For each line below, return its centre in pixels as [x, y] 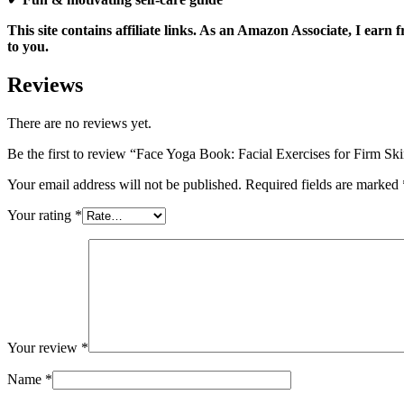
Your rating [41, 216]
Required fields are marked [324, 185]
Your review [44, 348]
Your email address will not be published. [124, 185]
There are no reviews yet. [79, 124]
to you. [28, 47]
